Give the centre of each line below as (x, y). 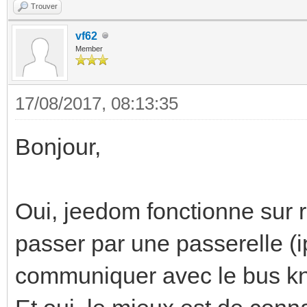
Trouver (44, 6)
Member (89, 48)
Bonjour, (58, 146)
